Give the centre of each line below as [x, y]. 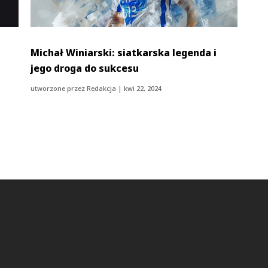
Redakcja [102, 88]
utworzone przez [59, 88]
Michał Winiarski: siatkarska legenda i [124, 52]
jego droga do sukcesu [85, 68]
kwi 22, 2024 [143, 88]
